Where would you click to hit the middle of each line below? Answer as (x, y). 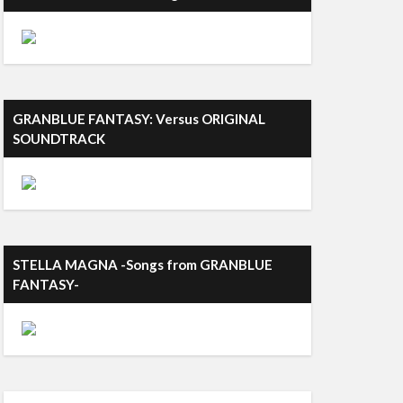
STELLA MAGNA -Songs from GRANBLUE (143, 264)
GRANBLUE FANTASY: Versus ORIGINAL (139, 119)
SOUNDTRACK (59, 139)
